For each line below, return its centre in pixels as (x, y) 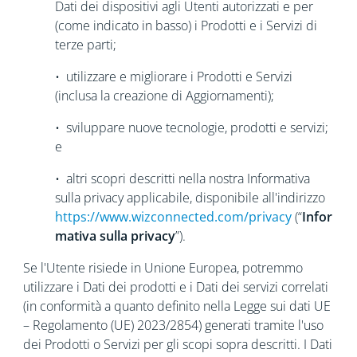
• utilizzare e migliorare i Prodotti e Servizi (173, 76)
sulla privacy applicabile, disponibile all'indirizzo (190, 198)
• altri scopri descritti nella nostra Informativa (182, 178)
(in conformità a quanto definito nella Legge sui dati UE (177, 306)
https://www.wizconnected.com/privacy (173, 217)
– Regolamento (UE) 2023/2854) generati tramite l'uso (173, 325)
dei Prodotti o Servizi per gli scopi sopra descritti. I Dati (177, 344)
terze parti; (85, 45)
